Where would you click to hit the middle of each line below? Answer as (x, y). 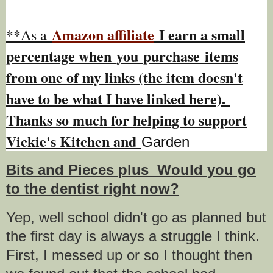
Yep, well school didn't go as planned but (136, 218)
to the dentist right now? (93, 189)
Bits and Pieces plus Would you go (131, 170)
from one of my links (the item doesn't (124, 77)
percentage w (48, 55)
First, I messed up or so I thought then (129, 255)
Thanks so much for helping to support (126, 119)
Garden (165, 141)
